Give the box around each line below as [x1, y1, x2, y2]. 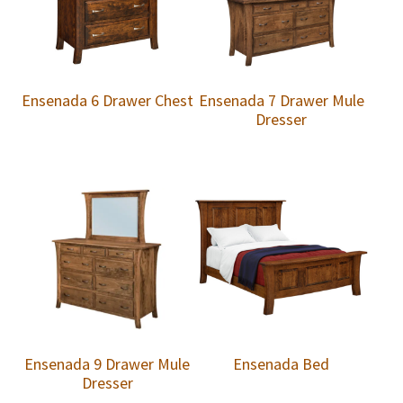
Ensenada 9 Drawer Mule [24, 354, 191, 375]
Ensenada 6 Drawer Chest [21, 90, 193, 112]
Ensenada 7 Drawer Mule [198, 90, 364, 112]
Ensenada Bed [233, 354, 330, 375]
